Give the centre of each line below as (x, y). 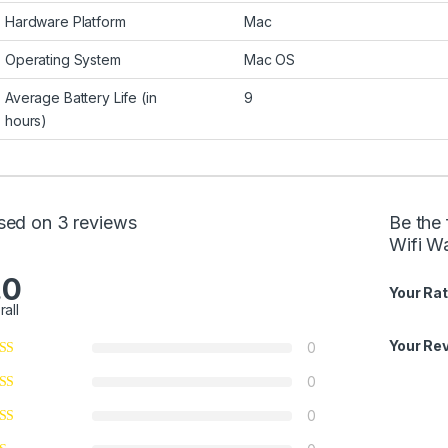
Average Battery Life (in (81, 98)
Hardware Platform (65, 22)
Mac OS (270, 60)
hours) (26, 121)
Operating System (63, 60)
